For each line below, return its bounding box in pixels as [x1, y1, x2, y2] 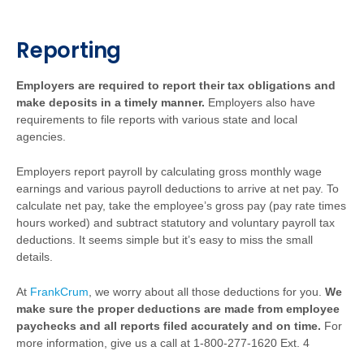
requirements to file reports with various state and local [16, 113, 297, 126]
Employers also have [205, 96, 315, 109]
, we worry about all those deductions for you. [89, 285, 325, 298]
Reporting [16, 36, 122, 65]
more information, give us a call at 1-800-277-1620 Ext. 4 [16, 336, 310, 349]
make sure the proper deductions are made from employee [16, 302, 340, 315]
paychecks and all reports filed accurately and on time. [16, 319, 321, 332]
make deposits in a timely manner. [16, 96, 205, 109]
